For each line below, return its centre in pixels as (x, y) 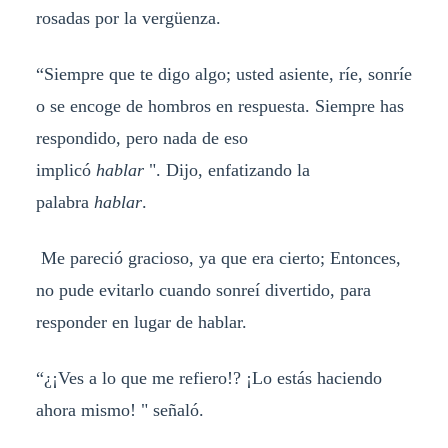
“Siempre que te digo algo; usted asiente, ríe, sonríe (223, 73)
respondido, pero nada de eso (141, 137)
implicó (65, 169)
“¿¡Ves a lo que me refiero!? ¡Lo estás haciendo (208, 377)
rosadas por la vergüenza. (128, 17)
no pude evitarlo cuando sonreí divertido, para (203, 289)
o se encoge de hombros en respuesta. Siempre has (219, 105)
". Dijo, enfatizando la (229, 169)
